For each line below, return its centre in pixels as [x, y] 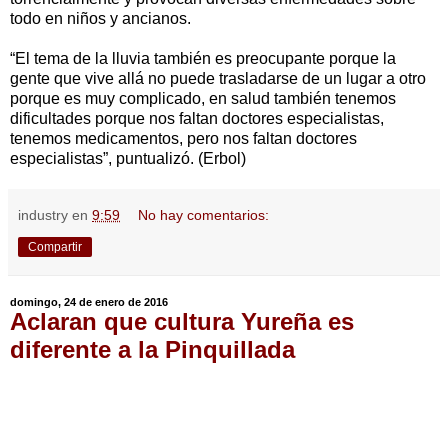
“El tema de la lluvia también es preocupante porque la [203, 58]
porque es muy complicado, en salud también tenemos [203, 98]
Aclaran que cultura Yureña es [182, 321]
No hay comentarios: [204, 214]
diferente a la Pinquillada [152, 349]
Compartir [55, 246]
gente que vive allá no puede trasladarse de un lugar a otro [218, 78]
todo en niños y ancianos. [100, 18]
